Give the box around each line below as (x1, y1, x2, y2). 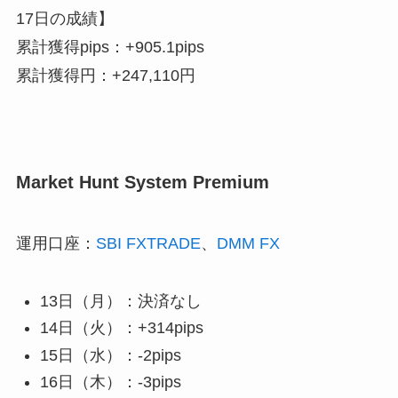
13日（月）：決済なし (39, 292, 202, 310)
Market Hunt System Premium (15, 171, 269, 192)
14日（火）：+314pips (39, 319, 203, 338)
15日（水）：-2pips (39, 346, 181, 364)
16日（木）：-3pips (39, 373, 181, 392)
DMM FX (216, 235, 280, 253)
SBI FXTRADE (95, 235, 201, 253)
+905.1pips (124, 37, 204, 56)
